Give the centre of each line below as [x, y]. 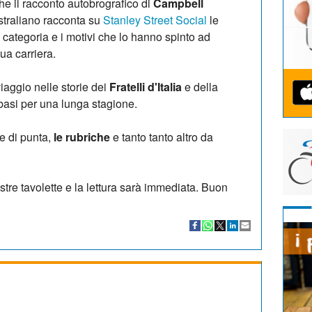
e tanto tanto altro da [162, 136]
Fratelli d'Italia [146, 86]
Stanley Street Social [155, 19]
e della [200, 86]
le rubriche [82, 136]
